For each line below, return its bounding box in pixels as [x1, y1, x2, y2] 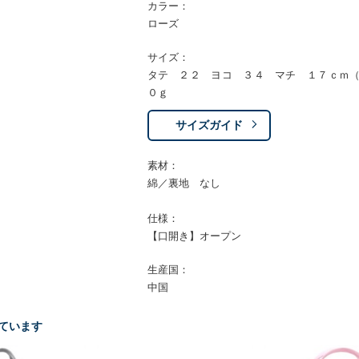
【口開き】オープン [147, 230, 241, 242]
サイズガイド [175, 118, 243, 132]
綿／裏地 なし [147, 177, 220, 189]
